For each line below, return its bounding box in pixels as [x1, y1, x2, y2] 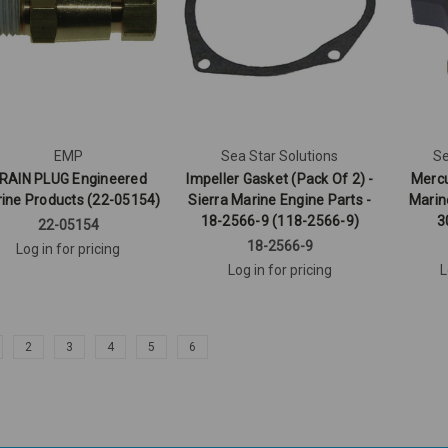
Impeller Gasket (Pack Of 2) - [186, 171, 374, 188]
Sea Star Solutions [221, 148, 339, 165]
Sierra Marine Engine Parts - [188, 192, 372, 209]
